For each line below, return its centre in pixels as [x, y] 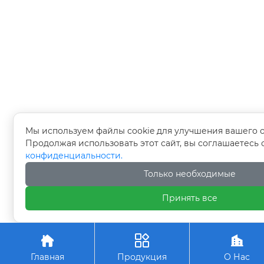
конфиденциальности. [74, 156]
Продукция [142, 257]
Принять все [190, 198]
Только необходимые [190, 174]
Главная [47, 257]
